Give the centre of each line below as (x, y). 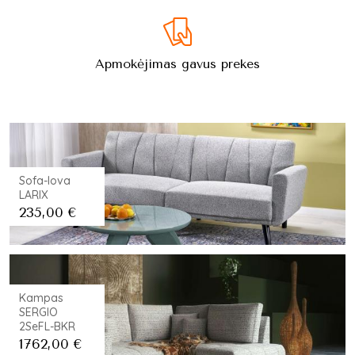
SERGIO (38, 312)
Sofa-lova (45, 181)
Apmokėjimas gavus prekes (177, 64)
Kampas (41, 298)
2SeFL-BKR (47, 326)
